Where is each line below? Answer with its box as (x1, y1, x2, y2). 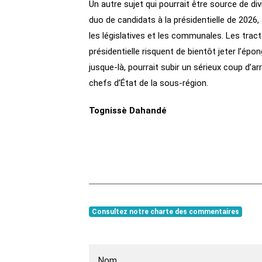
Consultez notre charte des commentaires (91, 208, 239, 216)
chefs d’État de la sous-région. (89, 78, 208, 89)
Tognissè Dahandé (89, 105, 167, 116)
